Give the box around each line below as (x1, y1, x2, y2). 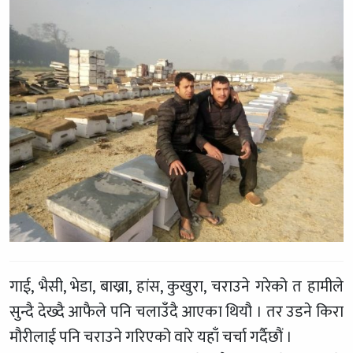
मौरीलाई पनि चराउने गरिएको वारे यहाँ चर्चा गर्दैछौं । (9, 323, 292, 351)
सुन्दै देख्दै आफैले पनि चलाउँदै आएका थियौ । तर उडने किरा (9, 298, 344, 325)
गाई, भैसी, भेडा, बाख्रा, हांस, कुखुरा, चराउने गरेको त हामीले (9, 273, 344, 300)
